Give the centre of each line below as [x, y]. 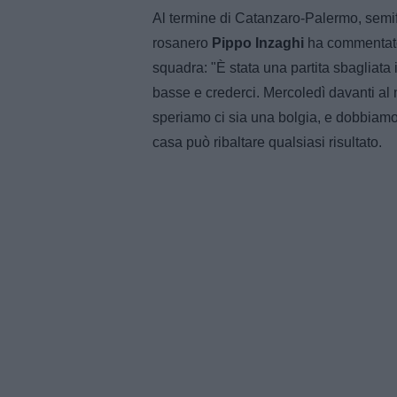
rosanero [180, 43]
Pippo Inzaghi [256, 43]
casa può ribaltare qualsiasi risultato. [267, 142]
